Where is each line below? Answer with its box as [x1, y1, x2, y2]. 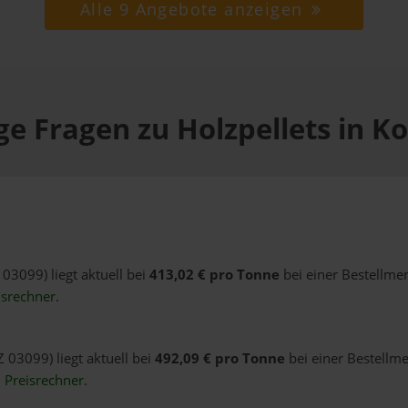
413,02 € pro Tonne [148, 265, 280, 285]
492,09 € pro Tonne [154, 349, 285, 369]
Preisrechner [4, 371, 84, 391]
